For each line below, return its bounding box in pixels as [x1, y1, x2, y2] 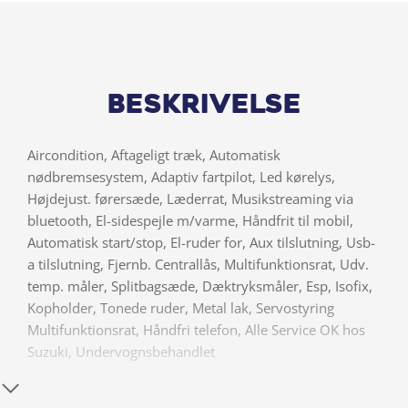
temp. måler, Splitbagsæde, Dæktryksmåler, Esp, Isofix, [27, 277, 372, 296]
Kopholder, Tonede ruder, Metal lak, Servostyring [27, 299, 334, 318]
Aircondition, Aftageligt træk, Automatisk [27, 146, 280, 165]
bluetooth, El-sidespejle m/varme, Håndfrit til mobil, [27, 211, 353, 230]
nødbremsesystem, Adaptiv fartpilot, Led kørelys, [27, 168, 335, 187]
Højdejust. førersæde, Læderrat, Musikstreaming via [27, 189, 353, 209]
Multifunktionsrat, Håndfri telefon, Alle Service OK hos [27, 321, 365, 340]
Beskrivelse [107, 94, 301, 120]
